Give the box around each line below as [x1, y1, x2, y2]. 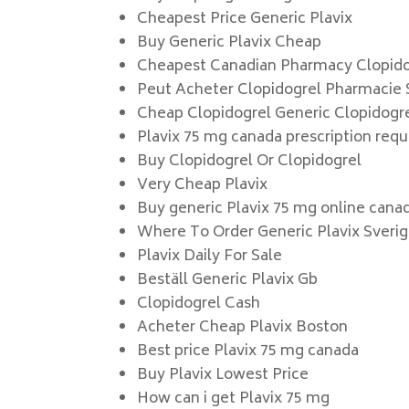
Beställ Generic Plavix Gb [137, 267, 319, 293]
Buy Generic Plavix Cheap [137, 30, 322, 56]
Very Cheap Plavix [137, 173, 268, 198]
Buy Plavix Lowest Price [137, 362, 309, 388]
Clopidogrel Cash [137, 291, 261, 317]
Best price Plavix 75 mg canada [137, 339, 360, 364]
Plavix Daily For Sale [137, 244, 283, 269]
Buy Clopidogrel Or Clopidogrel [137, 149, 362, 174]
